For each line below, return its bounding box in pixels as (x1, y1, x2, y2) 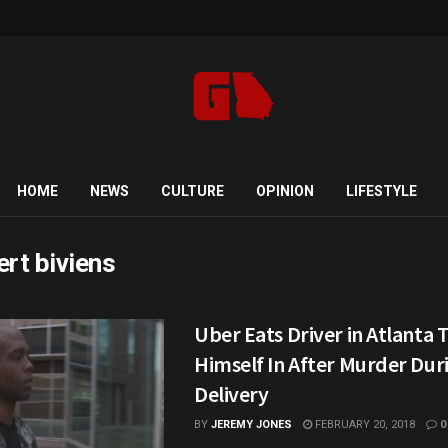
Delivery (194, 380, 269, 408)
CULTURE (160, 183, 224, 199)
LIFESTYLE (345, 183, 417, 199)
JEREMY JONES (211, 418, 292, 431)
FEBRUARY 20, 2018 (312, 418, 415, 431)
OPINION (255, 183, 314, 199)
